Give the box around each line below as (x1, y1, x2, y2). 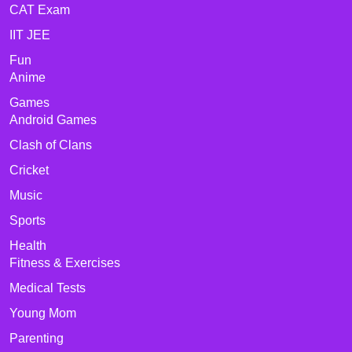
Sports (9, 214, 46, 227)
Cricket (9, 163, 49, 177)
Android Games (9, 113, 97, 126)
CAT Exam (9, 3, 70, 16)
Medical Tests (9, 281, 86, 295)
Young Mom (9, 306, 76, 320)
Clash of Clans (9, 138, 92, 152)
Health (9, 239, 46, 252)
